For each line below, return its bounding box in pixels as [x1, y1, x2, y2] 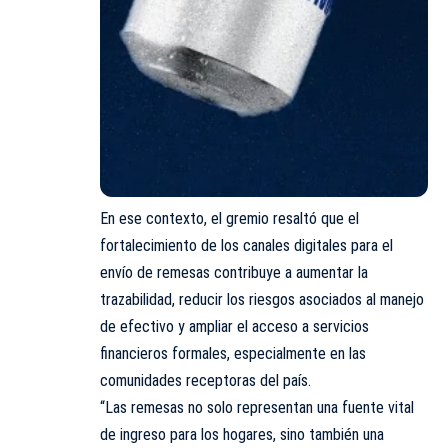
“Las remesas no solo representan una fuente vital [100, 398, 414, 418]
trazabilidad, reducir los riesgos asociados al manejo [100, 290, 424, 310]
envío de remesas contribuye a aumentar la [100, 263, 368, 283]
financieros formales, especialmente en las [100, 344, 366, 364]
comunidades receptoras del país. [100, 371, 311, 391]
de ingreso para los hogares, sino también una [100, 425, 384, 445]
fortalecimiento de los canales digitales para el [100, 236, 393, 256]
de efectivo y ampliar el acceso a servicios [100, 317, 369, 337]
